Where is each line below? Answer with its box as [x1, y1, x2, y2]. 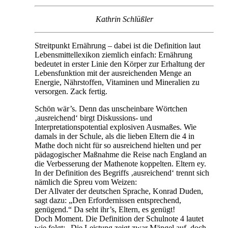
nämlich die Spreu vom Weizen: [35, 177, 137, 186]
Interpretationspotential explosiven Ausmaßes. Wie [35, 122, 196, 131]
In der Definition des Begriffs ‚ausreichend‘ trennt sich [35, 168, 209, 177]
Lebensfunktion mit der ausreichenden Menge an [35, 68, 191, 77]
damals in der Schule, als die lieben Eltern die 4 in [35, 131, 194, 140]
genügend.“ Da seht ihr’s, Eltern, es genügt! [35, 205, 175, 214]
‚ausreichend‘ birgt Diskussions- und [35, 113, 152, 122]
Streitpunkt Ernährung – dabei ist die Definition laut [35, 41, 201, 50]
